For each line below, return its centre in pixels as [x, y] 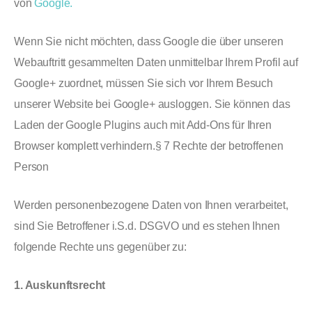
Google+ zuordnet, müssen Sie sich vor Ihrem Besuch [143, 83]
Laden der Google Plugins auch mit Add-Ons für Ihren [143, 125]
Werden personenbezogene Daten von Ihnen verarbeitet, [151, 205]
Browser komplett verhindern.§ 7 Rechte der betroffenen [149, 146]
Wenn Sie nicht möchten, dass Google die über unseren [149, 41]
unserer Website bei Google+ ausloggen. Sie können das [152, 104]
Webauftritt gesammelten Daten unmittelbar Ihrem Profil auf [156, 62]
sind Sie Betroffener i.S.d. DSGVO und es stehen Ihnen [147, 226]
